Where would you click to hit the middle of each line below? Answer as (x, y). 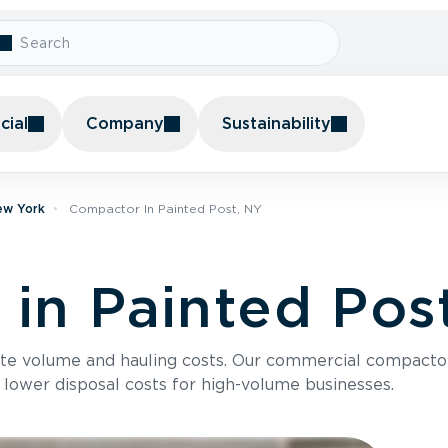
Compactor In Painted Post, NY (165, 208)
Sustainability (276, 123)
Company (125, 123)
